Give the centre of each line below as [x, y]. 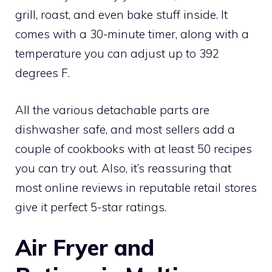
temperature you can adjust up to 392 [117, 54]
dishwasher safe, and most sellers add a [125, 129]
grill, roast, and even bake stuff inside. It [121, 15]
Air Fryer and [85, 248]
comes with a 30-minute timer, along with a [132, 34]
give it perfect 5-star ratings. [91, 207]
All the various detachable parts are [112, 110]
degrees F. [42, 73]
